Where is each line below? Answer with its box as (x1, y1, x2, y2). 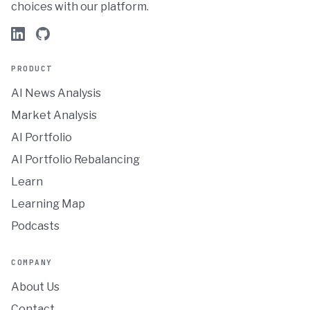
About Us (11, 280, 60, 293)
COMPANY (11, 257, 53, 267)
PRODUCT (11, 64, 53, 73)
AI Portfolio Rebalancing (11, 153, 140, 166)
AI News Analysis (11, 86, 101, 100)
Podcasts (11, 219, 60, 232)
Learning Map (11, 197, 85, 210)
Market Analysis (11, 109, 97, 122)
